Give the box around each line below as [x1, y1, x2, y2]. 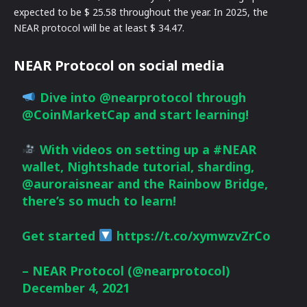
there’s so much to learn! [22, 192, 177, 209]
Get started [22, 227, 99, 244]
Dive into [36, 88, 99, 106]
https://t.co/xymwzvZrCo [112, 227, 271, 244]
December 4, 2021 [22, 279, 130, 296]
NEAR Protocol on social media [14, 56, 224, 75]
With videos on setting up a [36, 140, 213, 158]
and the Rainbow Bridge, [114, 175, 269, 192]
